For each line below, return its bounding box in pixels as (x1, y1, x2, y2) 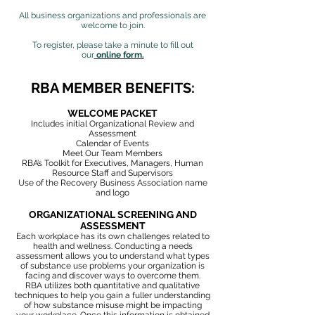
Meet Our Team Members (63, 148, 162, 158)
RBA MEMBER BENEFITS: (30, 79, 195, 96)
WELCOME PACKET (67, 108, 157, 119)
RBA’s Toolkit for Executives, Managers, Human (22, 158, 203, 168)
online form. (94, 50, 144, 60)
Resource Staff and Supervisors (52, 168, 173, 178)
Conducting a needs (114, 241, 193, 251)
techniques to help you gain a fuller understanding (15, 290, 210, 300)
